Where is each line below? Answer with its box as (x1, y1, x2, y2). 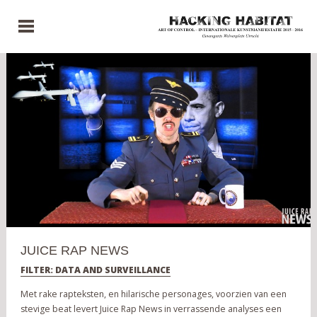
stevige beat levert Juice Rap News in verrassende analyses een (20, 303, 282, 316)
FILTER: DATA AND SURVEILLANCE (20, 263, 171, 276)
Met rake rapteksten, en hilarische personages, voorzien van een (20, 288, 287, 301)
